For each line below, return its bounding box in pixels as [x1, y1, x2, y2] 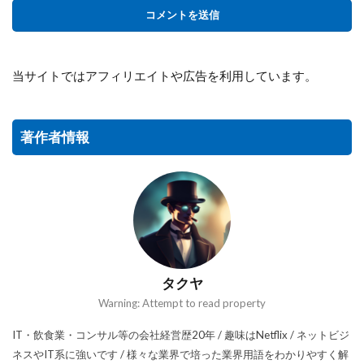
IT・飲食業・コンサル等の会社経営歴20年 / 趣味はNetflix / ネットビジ [12, 327, 349, 341]
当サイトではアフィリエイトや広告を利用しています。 [12, 67, 317, 83]
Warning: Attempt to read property [98, 296, 266, 310]
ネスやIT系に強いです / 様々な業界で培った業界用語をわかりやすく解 [12, 347, 349, 361]
